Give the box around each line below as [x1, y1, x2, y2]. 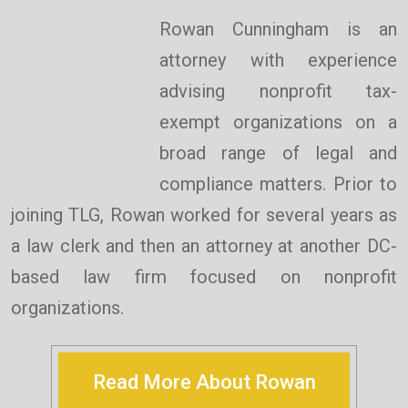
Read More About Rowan [92, 371, 316, 394]
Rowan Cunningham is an [159, 18, 397, 41]
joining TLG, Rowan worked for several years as [11, 204, 397, 227]
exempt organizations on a [159, 111, 397, 134]
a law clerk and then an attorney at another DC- [11, 235, 397, 258]
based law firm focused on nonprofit [11, 266, 397, 289]
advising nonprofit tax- [159, 80, 397, 103]
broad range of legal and [159, 142, 397, 165]
